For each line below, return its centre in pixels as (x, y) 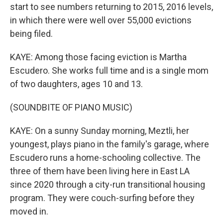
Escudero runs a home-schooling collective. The (105, 158)
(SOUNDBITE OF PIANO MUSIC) (71, 108)
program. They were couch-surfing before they (102, 198)
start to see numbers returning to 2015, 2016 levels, (111, 7)
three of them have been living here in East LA (100, 171)
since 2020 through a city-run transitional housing (108, 185)
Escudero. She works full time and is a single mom (109, 71)
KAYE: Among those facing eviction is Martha (98, 57)
